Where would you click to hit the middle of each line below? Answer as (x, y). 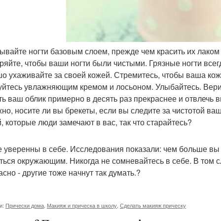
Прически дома (25, 205)
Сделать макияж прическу (153, 205)
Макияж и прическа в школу (82, 205)
